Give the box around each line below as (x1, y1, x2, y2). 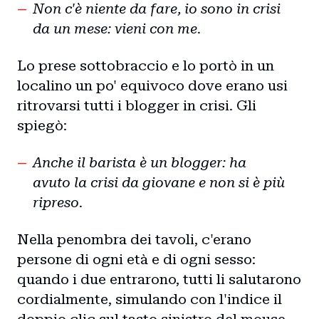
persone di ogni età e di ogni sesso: (17, 251, 256, 268)
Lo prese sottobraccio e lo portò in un (17, 57, 274, 74)
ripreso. (33, 194, 83, 211)
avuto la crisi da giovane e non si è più (33, 174, 285, 191)
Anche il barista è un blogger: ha (33, 154, 246, 171)
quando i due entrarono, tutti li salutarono (17, 271, 301, 288)
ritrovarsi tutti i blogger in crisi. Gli (17, 97, 256, 114)
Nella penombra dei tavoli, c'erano (17, 231, 251, 248)
